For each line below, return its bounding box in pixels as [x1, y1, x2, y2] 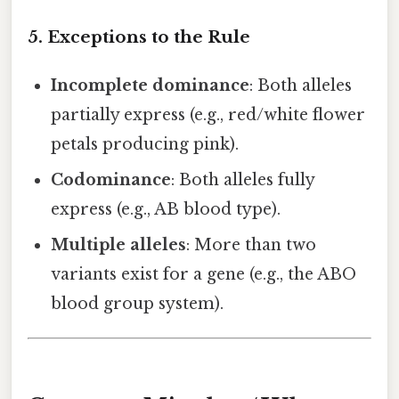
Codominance [51, 169, 172, 190]
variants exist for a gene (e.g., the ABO [51, 264, 357, 284]
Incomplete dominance [51, 75, 250, 95]
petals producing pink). [51, 134, 240, 154]
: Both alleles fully [171, 169, 315, 190]
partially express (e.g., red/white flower [51, 104, 366, 125]
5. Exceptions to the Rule [28, 26, 250, 47]
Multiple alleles [51, 234, 187, 255]
